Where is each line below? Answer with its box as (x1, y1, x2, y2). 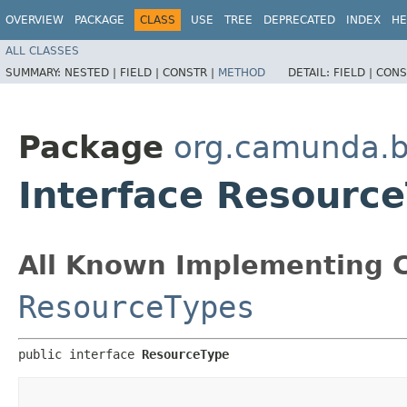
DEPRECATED (263, 14, 335, 26)
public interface (18, 346, 142, 362)
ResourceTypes (18, 288, 254, 325)
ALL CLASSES (5, 44, 79, 57)
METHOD (218, 65, 265, 79)
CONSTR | (163, 65, 218, 79)
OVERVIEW (5, 14, 64, 26)
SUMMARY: (5, 65, 65, 79)
